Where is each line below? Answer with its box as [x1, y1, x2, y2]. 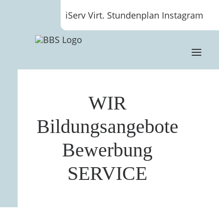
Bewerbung [62, 139, 153, 161]
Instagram [162, 9, 203, 21]
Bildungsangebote [36, 115, 178, 137]
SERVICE [67, 162, 147, 184]
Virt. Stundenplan [88, 9, 159, 21]
